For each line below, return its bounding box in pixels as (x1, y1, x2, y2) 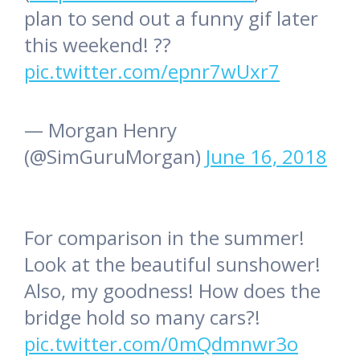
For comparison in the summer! (24, 224, 305, 252)
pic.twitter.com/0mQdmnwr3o (24, 330, 298, 358)
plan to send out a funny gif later (24, 5, 318, 32)
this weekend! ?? (24, 31, 171, 59)
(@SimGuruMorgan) (24, 143, 206, 170)
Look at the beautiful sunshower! (24, 251, 321, 278)
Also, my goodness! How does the (24, 277, 321, 305)
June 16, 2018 (206, 143, 327, 170)
